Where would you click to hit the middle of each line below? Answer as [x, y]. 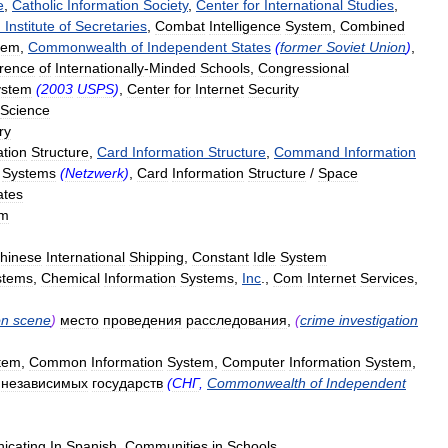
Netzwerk [94, 173]
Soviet [345, 47]
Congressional [303, 68]
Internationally [99, 68]
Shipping [156, 257]
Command [307, 152]
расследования [236, 320]
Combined [372, 26]
